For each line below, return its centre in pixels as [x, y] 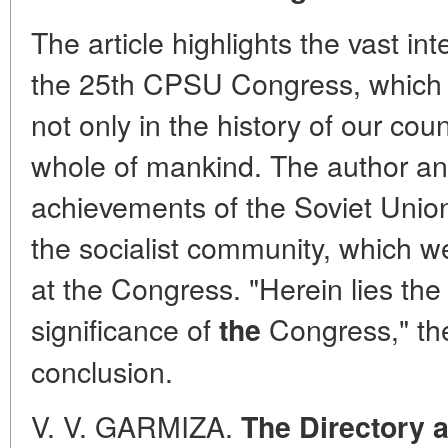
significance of [125, 328]
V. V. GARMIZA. [136, 425]
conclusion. [102, 370]
